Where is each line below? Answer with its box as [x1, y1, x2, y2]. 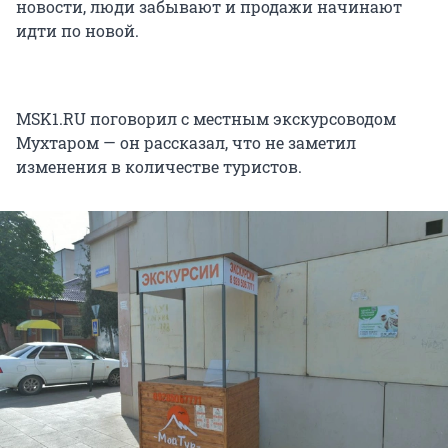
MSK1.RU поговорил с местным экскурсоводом [16, 107, 396, 129]
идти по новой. [16, 19, 139, 41]
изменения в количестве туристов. [16, 155, 302, 177]
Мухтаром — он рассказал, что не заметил [16, 131, 356, 153]
